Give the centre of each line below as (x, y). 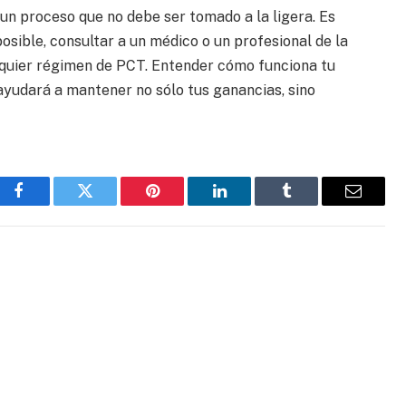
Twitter (107, 204)
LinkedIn (248, 204)
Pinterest (179, 204)
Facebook (48, 204)
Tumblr (309, 204)
